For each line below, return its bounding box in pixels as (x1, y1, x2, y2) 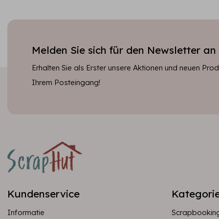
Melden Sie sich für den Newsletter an (32, 44, 216, 56)
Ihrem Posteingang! (32, 78, 100, 87)
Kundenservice (7, 187, 80, 200)
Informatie (7, 208, 44, 217)
